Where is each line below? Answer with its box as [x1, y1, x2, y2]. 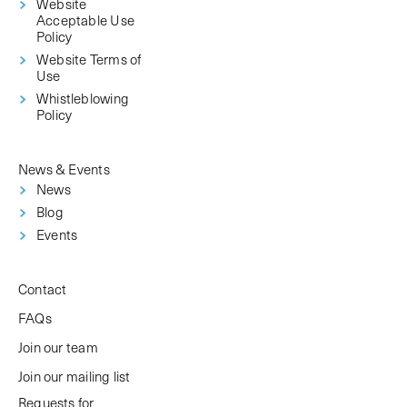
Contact [18, 278, 67, 300]
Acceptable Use [36, 9, 134, 31]
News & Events [18, 158, 110, 180]
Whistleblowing [36, 87, 129, 109]
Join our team [18, 336, 98, 358]
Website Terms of [36, 48, 142, 70]
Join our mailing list [18, 365, 131, 387]
